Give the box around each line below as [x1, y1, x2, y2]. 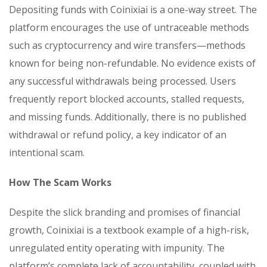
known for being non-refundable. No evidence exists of [9, 56, 256, 70]
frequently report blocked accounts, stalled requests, [9, 92, 244, 105]
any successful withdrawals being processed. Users [9, 74, 236, 88]
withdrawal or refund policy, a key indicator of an [9, 128, 226, 141]
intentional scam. [9, 145, 85, 159]
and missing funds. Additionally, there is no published [9, 110, 246, 123]
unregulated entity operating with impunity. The [9, 241, 225, 254]
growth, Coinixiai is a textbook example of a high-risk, [9, 223, 249, 237]
